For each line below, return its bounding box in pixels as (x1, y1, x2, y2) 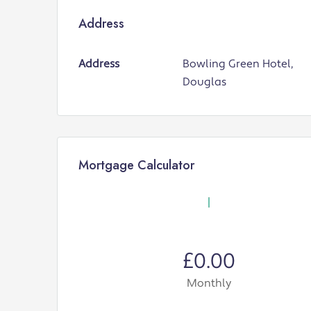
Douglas (182, 74, 226, 89)
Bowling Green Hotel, (182, 56, 293, 71)
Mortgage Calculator (78, 155, 194, 174)
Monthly (187, 276, 231, 290)
